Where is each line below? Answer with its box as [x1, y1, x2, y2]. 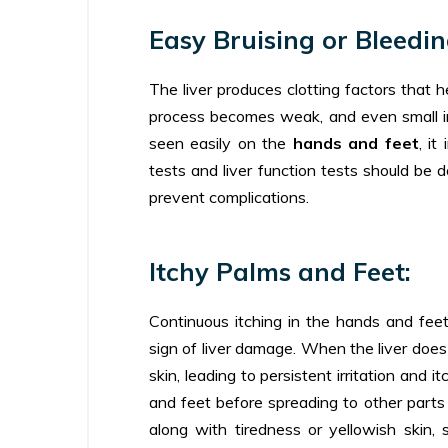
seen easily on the [149, 132, 293, 153]
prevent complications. [149, 186, 309, 207]
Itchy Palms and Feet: [149, 255, 411, 287]
